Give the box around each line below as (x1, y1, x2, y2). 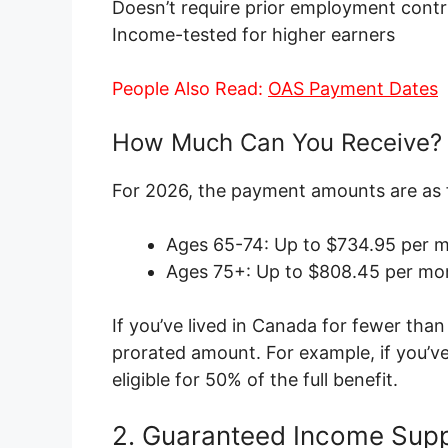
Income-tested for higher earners (112, 24, 395, 46)
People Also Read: (112, 78, 268, 100)
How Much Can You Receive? (112, 128, 442, 158)
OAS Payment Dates (268, 78, 438, 100)
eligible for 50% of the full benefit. (112, 369, 398, 391)
